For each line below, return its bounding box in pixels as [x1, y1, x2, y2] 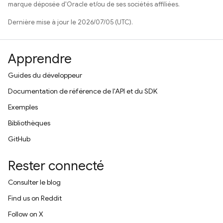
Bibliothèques [8, 118, 50, 127]
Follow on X [8, 210, 43, 219]
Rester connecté [8, 158, 104, 174]
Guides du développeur [8, 71, 82, 80]
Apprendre [8, 51, 72, 67]
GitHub [8, 134, 30, 143]
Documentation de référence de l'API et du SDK [8, 87, 157, 96]
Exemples [8, 103, 38, 111]
